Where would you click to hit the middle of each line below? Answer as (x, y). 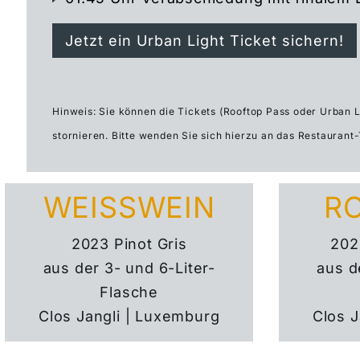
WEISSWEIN (129, 207)
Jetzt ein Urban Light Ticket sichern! (205, 41)
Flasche (129, 292)
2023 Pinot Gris (129, 243)
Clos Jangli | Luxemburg (129, 316)
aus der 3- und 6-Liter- (129, 268)
